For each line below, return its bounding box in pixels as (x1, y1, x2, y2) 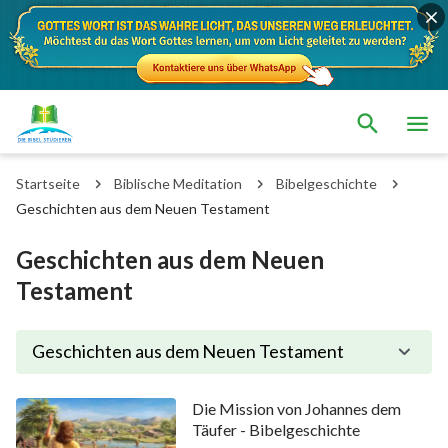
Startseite (16, 174, 80, 192)
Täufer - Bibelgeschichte (191, 419, 360, 439)
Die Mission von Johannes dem (191, 398, 401, 418)
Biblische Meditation (114, 174, 242, 192)
